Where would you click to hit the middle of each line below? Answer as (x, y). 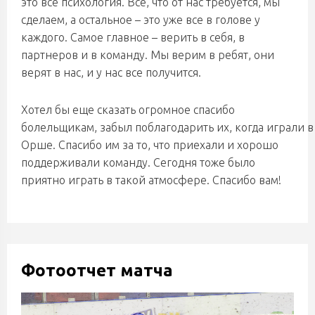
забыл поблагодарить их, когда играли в (207, 127)
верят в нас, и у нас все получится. (111, 72)
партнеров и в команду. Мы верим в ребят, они (148, 55)
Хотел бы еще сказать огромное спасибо (128, 110)
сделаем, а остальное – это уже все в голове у (141, 20)
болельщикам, (60, 127)
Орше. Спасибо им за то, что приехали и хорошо (150, 145)
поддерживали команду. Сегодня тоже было (138, 162)
